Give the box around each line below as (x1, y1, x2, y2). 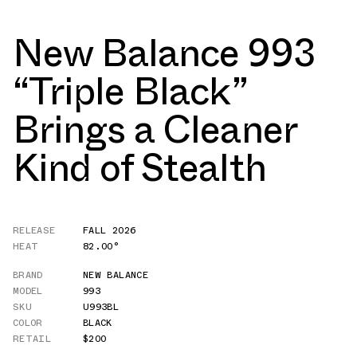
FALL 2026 (83, 222, 136, 237)
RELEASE (13, 222, 56, 237)
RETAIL (13, 331, 52, 346)
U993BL (83, 299, 120, 314)
